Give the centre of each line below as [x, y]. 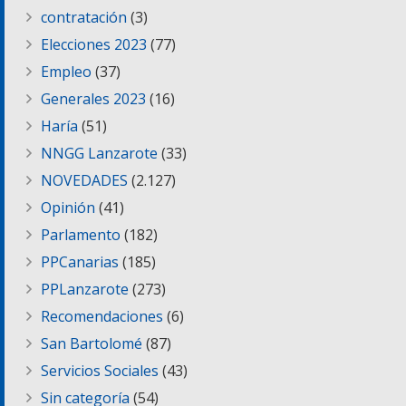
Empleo [66, 71]
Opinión [68, 207]
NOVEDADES [84, 180]
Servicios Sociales [100, 370]
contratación [84, 17]
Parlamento [81, 234]
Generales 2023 [93, 98]
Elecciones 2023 [94, 44]
